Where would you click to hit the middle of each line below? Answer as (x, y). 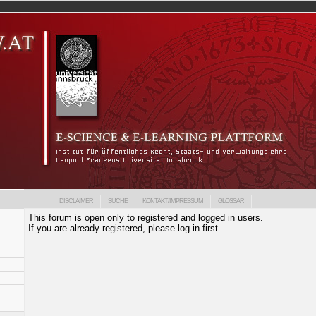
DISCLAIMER (76, 201)
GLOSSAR (231, 201)
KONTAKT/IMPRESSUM (173, 201)
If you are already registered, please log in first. (124, 228)
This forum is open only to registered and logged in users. (146, 218)
